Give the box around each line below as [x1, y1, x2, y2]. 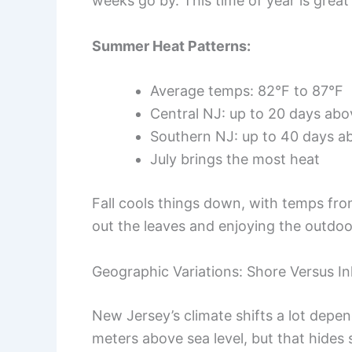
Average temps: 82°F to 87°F [150, 82, 343, 100]
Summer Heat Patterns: [92, 37, 251, 54]
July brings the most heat [150, 151, 320, 168]
